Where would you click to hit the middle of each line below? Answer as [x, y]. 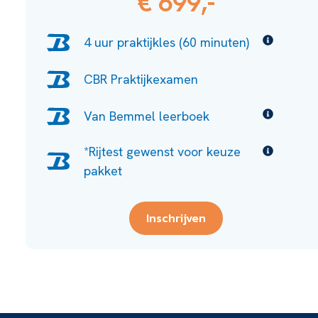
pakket [103, 170]
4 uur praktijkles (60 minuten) [167, 43]
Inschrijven [176, 218]
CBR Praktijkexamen [141, 79]
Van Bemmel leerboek [147, 116]
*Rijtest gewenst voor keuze [163, 151]
